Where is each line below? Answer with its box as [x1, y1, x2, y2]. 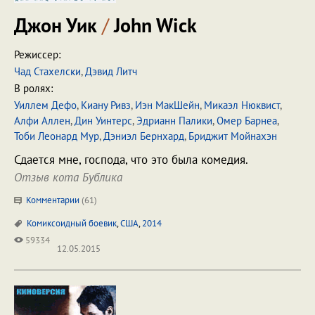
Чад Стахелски [14, 65, 81, 78]
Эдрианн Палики [136, 114, 212, 127]
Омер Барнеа [217, 114, 277, 127]
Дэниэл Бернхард [103, 129, 184, 143]
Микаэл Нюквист [204, 98, 280, 112]
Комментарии [24, 194, 82, 206]
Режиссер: [14, 48, 60, 61]
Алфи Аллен [14, 114, 70, 127]
